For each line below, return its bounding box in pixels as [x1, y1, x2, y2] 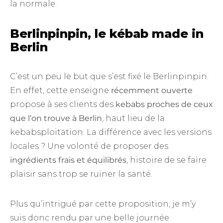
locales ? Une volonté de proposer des [10, 141, 168, 151]
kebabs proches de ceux [115, 100, 213, 109]
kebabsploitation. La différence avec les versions [10, 127, 212, 137]
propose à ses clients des [10, 100, 115, 109]
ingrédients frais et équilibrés [10, 155, 126, 165]
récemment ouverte [109, 86, 193, 95]
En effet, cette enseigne [10, 86, 109, 95]
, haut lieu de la [102, 113, 165, 123]
